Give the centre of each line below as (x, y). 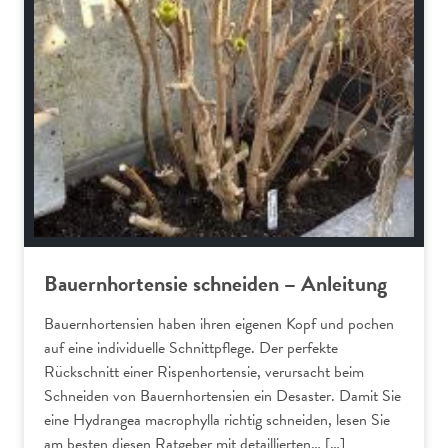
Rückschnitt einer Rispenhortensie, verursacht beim (204, 371)
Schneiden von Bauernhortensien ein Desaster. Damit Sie (222, 395)
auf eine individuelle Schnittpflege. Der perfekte (191, 347)
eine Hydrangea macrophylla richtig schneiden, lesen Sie (217, 419)
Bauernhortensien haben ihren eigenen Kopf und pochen (219, 323)
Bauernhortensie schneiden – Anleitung (215, 283)
